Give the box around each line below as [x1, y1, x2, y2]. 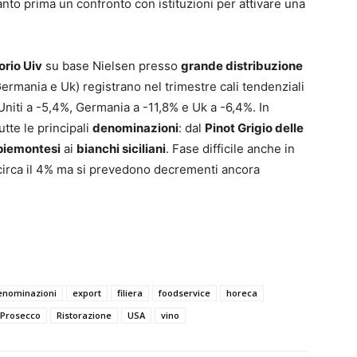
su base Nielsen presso [42, 57, 181, 73]
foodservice [159, 286, 210, 299]
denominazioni [92, 120, 178, 135]
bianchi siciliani [76, 140, 166, 156]
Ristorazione [57, 308, 112, 321]
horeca [226, 286, 257, 299]
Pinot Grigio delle [205, 120, 304, 135]
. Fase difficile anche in [166, 140, 295, 156]
